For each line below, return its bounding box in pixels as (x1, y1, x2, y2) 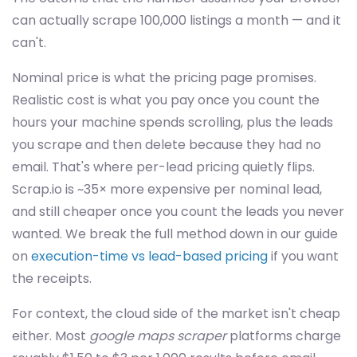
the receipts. (12, 269, 92, 288)
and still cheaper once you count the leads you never (12, 202, 344, 222)
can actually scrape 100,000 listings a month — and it (12, 11, 341, 30)
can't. (12, 33, 46, 53)
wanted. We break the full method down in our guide (12, 225, 338, 244)
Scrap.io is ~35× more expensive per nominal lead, (12, 180, 322, 199)
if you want (268, 247, 339, 266)
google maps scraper (89, 327, 226, 346)
